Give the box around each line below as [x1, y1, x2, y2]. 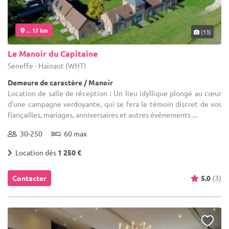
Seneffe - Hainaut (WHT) [8, 60, 86, 70]
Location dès [12, 147, 58, 157]
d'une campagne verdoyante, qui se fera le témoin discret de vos [8, 99, 221, 108]
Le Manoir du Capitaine [8, 48, 98, 59]
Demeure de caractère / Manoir [8, 77, 113, 87]
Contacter [12, 173, 47, 182]
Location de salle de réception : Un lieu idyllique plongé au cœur [8, 88, 221, 98]
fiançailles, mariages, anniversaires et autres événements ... [8, 109, 197, 119]
